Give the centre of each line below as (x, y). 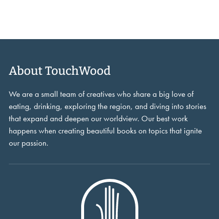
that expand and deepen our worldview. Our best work (98, 118)
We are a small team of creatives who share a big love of (101, 94)
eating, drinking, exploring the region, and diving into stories (107, 106)
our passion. (28, 142)
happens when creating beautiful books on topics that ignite (105, 130)
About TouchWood (59, 71)
